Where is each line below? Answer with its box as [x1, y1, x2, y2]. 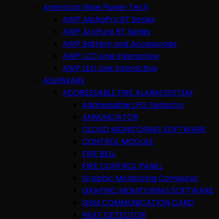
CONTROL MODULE [82, 135, 153, 147]
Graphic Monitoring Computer [82, 172, 198, 184]
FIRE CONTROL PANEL [82, 160, 162, 172]
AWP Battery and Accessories [63, 38, 177, 49]
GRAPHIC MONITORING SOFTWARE [82, 184, 214, 196]
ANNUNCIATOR [82, 111, 138, 123]
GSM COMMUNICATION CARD [82, 197, 194, 208]
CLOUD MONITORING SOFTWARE [82, 123, 206, 135]
